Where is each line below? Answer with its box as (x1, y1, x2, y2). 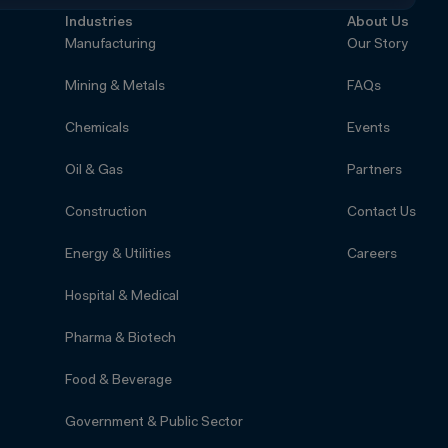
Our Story (347, 37, 409, 52)
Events (347, 121, 390, 136)
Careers (347, 247, 397, 262)
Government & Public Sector (65, 415, 244, 430)
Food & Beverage (65, 373, 173, 388)
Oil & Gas (65, 163, 124, 178)
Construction (65, 205, 148, 220)
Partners (347, 163, 402, 178)
